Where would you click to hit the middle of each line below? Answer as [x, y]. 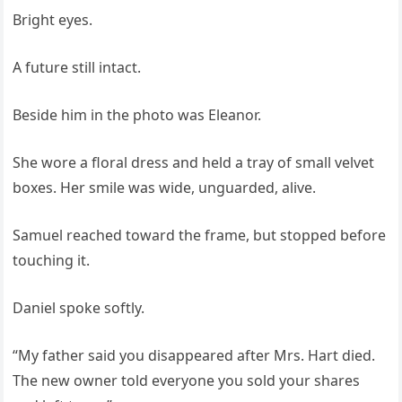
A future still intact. [77, 68]
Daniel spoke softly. [79, 308]
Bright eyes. [53, 20]
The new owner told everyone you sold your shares [187, 381]
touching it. [52, 261]
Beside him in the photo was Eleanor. [137, 115]
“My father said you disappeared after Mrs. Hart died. [194, 356]
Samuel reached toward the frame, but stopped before [200, 236]
